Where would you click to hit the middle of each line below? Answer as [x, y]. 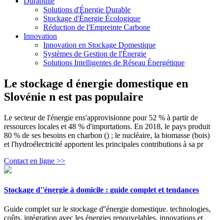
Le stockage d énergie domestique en [96, 83]
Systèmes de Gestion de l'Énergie [95, 54]
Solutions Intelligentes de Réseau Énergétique [114, 63]
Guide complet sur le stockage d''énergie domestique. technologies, [107, 209]
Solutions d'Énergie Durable [87, 10]
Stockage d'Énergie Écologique [92, 18]
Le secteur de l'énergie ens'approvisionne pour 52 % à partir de [101, 117]
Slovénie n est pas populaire [74, 96]
